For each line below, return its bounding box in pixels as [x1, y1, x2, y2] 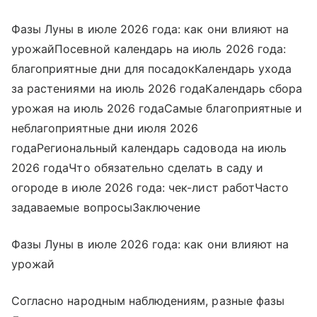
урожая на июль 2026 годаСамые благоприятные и [11, 100, 303, 115]
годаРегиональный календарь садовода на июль [11, 140, 287, 155]
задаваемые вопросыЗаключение [11, 200, 201, 214]
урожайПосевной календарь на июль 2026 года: [11, 41, 287, 56]
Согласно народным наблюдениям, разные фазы [11, 293, 285, 308]
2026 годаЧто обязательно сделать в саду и [11, 160, 263, 175]
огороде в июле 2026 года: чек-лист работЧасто [11, 180, 289, 195]
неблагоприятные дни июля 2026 [11, 120, 199, 135]
